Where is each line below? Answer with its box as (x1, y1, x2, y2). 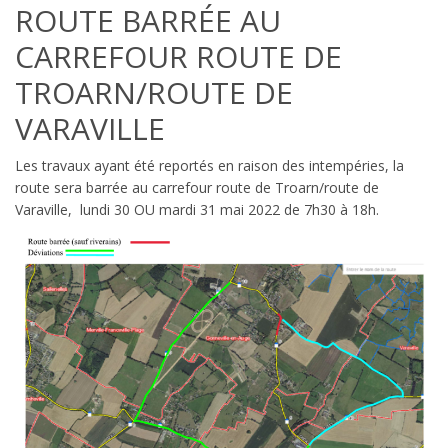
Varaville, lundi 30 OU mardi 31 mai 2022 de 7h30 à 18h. (15, 199, 379, 219)
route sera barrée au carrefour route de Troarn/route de (15, 177, 379, 197)
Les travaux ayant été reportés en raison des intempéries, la (15, 155, 404, 175)
